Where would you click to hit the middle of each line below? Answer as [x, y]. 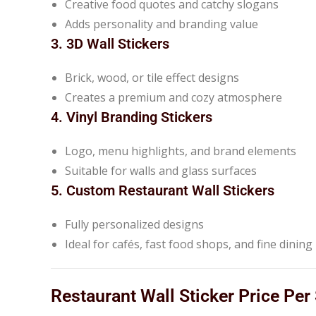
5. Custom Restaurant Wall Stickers [163, 190]
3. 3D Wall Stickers [110, 43]
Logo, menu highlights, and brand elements [181, 151]
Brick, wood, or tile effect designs [152, 77]
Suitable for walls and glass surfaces [161, 170]
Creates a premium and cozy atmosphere [174, 97]
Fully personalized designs [134, 224]
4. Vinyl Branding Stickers [132, 117]
